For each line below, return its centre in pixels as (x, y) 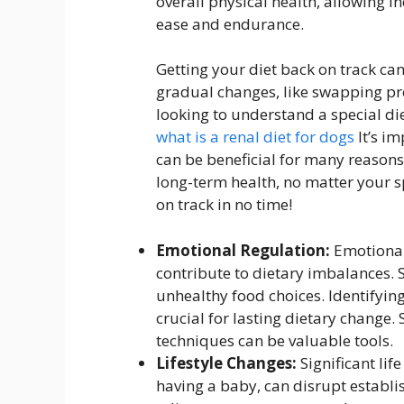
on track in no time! (224, 204)
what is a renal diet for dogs (255, 137)
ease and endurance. (230, 23)
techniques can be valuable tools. (275, 340)
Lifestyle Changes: (226, 363)
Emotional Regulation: (243, 250)
